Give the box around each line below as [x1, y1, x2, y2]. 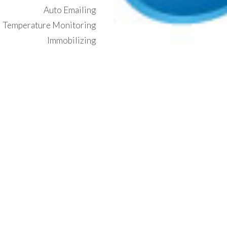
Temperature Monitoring [3, 20, 96, 31]
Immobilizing [47, 35, 96, 46]
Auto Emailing [44, 5, 96, 16]
